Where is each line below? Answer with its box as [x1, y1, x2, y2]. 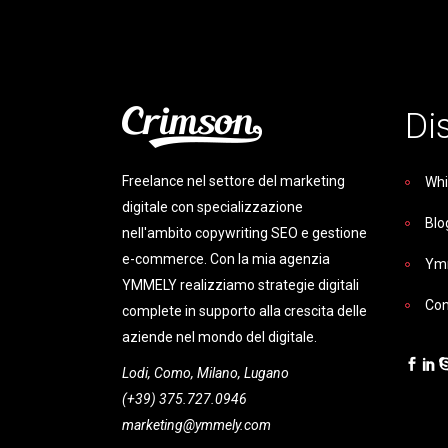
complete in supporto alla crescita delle [122, 302, 367, 319]
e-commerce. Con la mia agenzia [122, 250, 330, 267]
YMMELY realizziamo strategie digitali [122, 276, 359, 293]
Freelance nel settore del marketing [122, 172, 345, 189]
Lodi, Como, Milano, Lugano [122, 364, 289, 381]
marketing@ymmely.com [122, 416, 271, 433]
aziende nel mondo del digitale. [122, 328, 317, 345]
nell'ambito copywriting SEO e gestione [122, 224, 367, 241]
